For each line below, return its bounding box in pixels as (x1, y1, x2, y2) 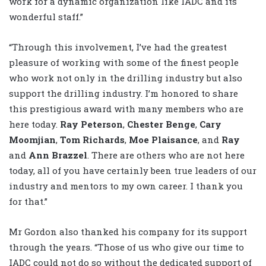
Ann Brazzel (28, 149, 87, 161)
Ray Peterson (60, 118, 123, 131)
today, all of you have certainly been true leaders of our (9, 164, 256, 177)
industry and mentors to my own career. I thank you (9, 180, 243, 192)
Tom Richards (58, 134, 125, 146)
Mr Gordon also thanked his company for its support (9, 226, 247, 238)
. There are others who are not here (87, 149, 245, 161)
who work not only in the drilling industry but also (9, 72, 242, 84)
